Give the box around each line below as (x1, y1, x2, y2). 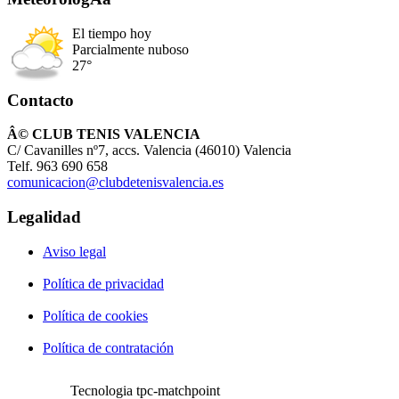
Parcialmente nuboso (72, 42, 189, 58)
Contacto (7, 90, 74, 110)
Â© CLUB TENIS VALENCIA (7, 126, 200, 142)
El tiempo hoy (72, 26, 151, 42)
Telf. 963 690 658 (7, 159, 108, 175)
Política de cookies (43, 307, 148, 323)
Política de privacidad (43, 275, 164, 291)
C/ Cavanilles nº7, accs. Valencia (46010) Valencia (7, 142, 291, 159)
